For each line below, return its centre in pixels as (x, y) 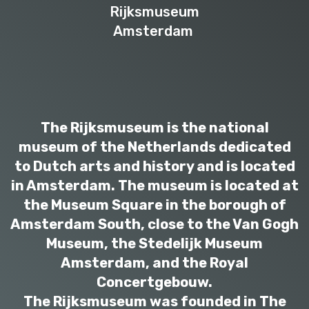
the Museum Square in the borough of (154, 205)
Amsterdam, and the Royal (154, 262)
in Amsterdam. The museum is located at (154, 185)
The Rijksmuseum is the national (154, 127)
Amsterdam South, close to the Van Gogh (154, 224)
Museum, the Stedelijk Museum (154, 243)
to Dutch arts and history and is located (154, 166)
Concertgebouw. (154, 282)
